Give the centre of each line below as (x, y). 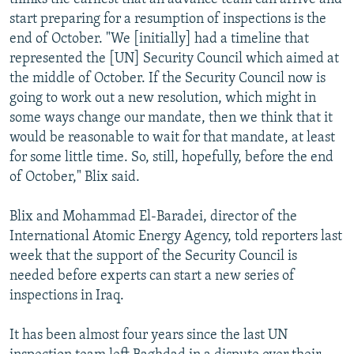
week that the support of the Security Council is (153, 256)
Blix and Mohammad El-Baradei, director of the (153, 217)
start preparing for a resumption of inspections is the (168, 19)
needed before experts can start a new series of (152, 276)
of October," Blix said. (75, 177)
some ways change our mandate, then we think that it (171, 118)
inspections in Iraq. (67, 296)
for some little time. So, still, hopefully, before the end (171, 157)
